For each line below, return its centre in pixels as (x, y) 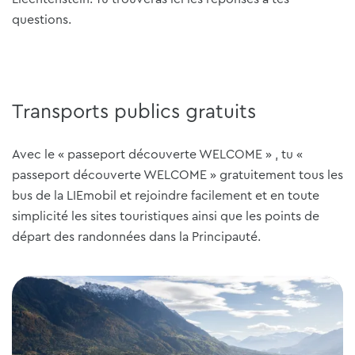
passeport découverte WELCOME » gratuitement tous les (177, 175)
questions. (42, 19)
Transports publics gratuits (134, 112)
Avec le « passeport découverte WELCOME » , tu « (157, 154)
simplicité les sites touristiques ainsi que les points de (166, 216)
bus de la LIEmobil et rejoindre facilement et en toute (166, 195)
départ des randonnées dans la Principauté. (136, 237)
